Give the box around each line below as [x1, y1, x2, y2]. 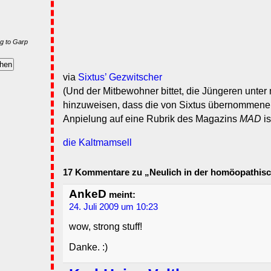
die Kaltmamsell [63, 137, 132, 148]
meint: [106, 190, 135, 200]
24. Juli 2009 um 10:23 [69, 202, 158, 212]
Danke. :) [69, 242, 108, 253]
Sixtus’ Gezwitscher [78, 72, 162, 83]
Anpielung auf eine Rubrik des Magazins [63, 114, 240, 125]
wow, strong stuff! [69, 221, 142, 232]
